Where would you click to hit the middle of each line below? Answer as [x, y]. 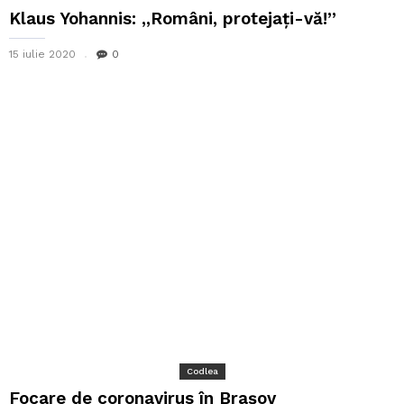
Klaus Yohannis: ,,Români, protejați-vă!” [173, 18]
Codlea [202, 371]
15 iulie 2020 [42, 54]
